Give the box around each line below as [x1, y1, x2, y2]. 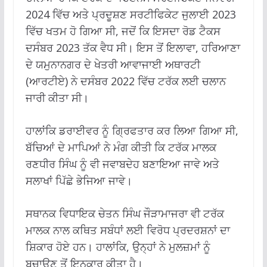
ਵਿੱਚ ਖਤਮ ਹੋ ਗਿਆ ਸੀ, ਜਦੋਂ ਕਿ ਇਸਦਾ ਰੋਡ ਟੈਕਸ [25, 23, 221, 38]
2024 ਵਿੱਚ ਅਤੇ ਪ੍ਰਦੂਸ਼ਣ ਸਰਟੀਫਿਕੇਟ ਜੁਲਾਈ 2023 [25, 7, 236, 21]
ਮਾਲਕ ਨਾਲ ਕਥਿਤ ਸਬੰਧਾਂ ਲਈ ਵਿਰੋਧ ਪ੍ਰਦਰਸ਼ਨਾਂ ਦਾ [25, 222, 230, 237]
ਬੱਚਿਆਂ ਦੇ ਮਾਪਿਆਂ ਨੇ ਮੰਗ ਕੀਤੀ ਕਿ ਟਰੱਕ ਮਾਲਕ [25, 139, 216, 154]
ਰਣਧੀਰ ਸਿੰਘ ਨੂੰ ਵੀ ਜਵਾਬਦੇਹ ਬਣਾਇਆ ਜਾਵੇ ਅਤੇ [25, 156, 219, 171]
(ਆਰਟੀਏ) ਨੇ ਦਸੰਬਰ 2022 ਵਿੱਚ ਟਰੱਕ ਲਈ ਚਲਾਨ [25, 73, 226, 88]
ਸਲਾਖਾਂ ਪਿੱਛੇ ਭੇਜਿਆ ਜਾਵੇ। [25, 173, 132, 188]
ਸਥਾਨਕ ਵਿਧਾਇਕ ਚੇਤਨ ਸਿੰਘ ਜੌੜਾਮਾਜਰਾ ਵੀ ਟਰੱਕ [25, 206, 224, 221]
